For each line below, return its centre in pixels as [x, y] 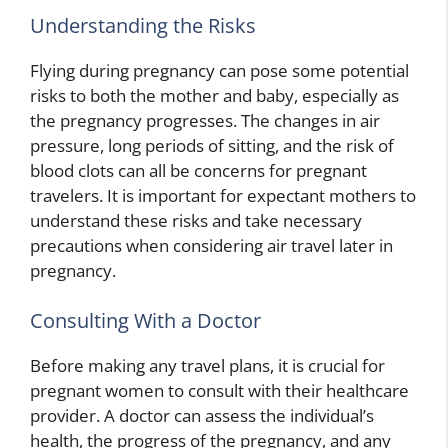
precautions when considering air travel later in [211, 246]
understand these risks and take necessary [196, 221]
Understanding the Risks [143, 26]
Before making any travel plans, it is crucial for [207, 365]
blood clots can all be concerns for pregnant [198, 171]
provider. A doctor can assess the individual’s [202, 415]
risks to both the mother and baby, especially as [214, 96]
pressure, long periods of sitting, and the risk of [212, 146]
